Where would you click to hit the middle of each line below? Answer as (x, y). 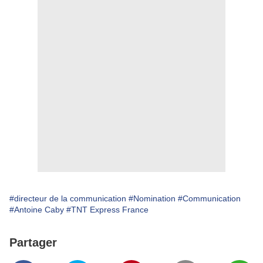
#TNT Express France (107, 210)
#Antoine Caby (37, 210)
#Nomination (152, 198)
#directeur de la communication (68, 198)
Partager (33, 242)
